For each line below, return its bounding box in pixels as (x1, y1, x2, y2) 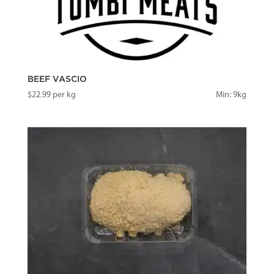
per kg (50, 91, 76, 100)
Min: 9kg (216, 91, 247, 100)
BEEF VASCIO (27, 75, 87, 84)
